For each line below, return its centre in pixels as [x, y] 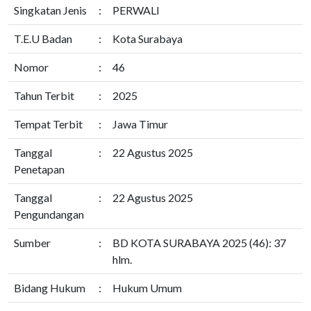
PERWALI [136, 10]
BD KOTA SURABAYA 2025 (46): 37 [199, 243]
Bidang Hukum [50, 288]
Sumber [32, 243]
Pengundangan [49, 214]
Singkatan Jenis [50, 10]
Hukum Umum [147, 288]
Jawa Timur [140, 124]
